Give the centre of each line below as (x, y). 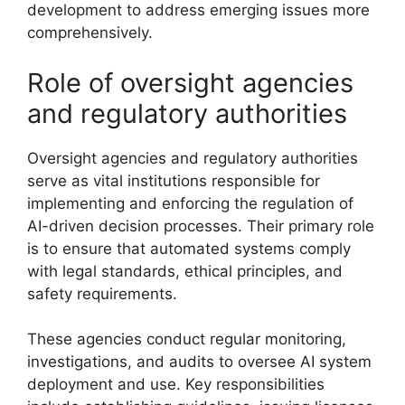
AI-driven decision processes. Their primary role (201, 226)
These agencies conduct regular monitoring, (187, 339)
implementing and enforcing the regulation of (190, 203)
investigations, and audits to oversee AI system (199, 362)
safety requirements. (102, 293)
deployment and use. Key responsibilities (176, 384)
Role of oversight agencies (190, 82)
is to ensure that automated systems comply (189, 248)
